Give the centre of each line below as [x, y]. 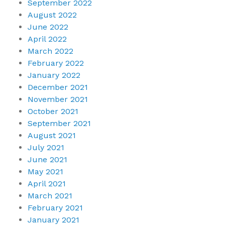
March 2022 [50, 51]
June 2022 [48, 27]
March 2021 [50, 196]
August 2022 [52, 15]
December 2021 [58, 87]
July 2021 [46, 148]
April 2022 [47, 39]
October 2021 [53, 111]
